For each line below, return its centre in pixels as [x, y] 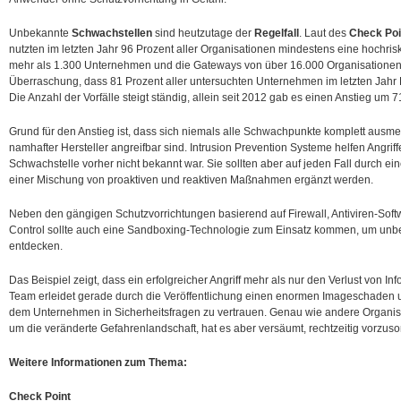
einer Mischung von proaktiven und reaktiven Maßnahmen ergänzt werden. [191, 180]
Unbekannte [40, 33]
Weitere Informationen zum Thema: [98, 363]
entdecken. [36, 246]
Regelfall [277, 33]
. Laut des [324, 33]
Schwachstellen [112, 33]
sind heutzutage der [203, 33]
